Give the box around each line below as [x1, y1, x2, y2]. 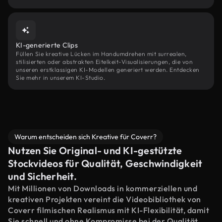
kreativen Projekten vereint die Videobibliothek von [8, 194, 201, 204]
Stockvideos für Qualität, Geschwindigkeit [8, 157, 203, 169]
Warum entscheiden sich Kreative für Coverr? [14, 132, 157, 141]
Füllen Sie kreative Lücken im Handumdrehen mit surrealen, [16, 50, 187, 57]
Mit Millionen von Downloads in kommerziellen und [8, 183, 197, 193]
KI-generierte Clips [16, 41, 78, 50]
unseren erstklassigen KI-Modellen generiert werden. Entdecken [16, 66, 200, 73]
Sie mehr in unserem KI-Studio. [16, 74, 105, 81]
